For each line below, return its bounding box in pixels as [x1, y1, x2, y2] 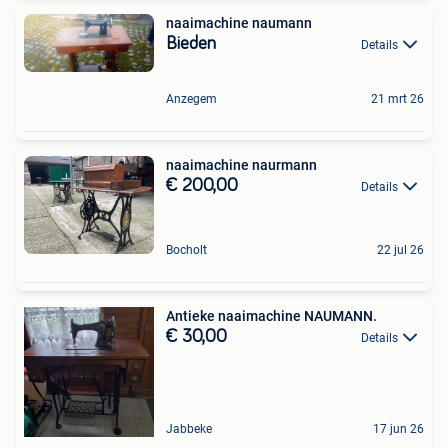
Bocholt [166, 242, 207, 257]
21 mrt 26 [371, 91, 424, 106]
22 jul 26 [377, 242, 424, 257]
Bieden [166, 34, 216, 53]
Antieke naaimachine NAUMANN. [166, 307, 377, 324]
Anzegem [166, 91, 217, 106]
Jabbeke [166, 421, 212, 436]
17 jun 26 [373, 421, 424, 436]
